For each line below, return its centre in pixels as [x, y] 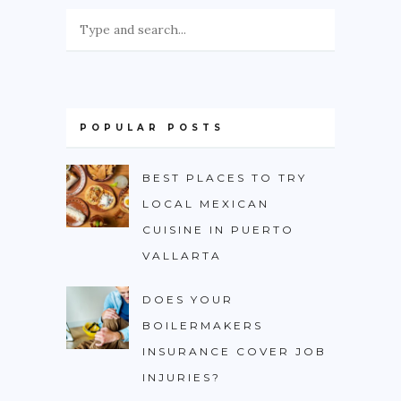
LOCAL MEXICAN [206, 204]
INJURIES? [182, 377]
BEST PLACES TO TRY [225, 178]
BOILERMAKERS [203, 325]
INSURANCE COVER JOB [235, 351]
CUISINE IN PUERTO [218, 230]
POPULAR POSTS [152, 128]
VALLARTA [182, 256]
